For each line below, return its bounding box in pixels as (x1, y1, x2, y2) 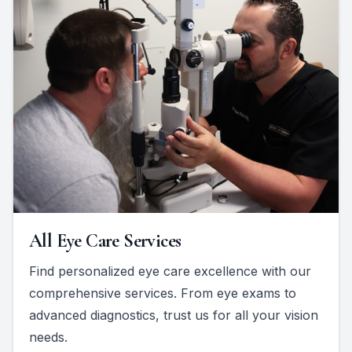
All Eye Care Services (29, 229, 181, 252)
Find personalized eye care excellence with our (29, 262, 311, 279)
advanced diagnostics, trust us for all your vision (29, 306, 318, 323)
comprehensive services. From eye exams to (29, 284, 296, 301)
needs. (29, 328, 68, 345)
